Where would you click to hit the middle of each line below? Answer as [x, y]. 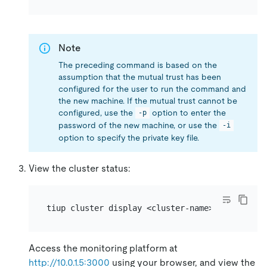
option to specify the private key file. [129, 137]
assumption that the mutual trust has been [140, 77]
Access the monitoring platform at [103, 248]
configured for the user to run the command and [152, 89]
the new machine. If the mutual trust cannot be [148, 100]
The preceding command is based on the [138, 65]
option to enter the [189, 112]
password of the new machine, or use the [139, 125]
